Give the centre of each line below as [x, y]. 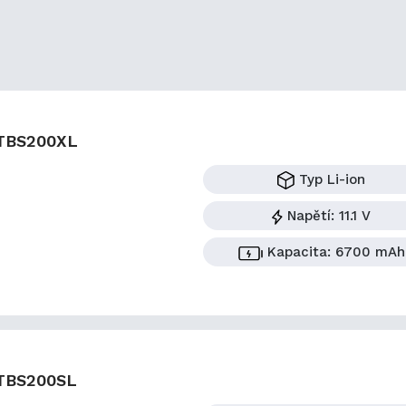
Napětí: [311, 216]
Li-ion [344, 179]
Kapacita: [299, 252]
